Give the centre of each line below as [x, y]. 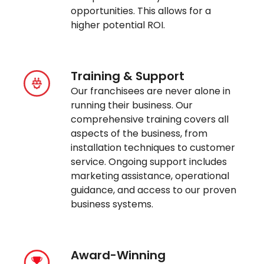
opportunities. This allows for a [141, 11]
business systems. [112, 204]
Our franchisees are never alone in [151, 91]
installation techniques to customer [153, 148]
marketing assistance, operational [150, 176]
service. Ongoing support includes [149, 162]
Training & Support [128, 76]
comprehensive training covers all [150, 120]
